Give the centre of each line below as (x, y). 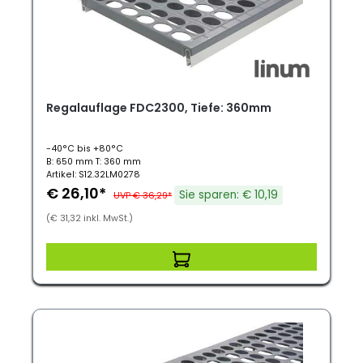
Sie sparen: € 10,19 (228, 195)
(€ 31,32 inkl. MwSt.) (90, 218)
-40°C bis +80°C (85, 149)
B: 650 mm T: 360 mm (94, 162)
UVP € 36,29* (143, 195)
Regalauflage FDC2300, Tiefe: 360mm (159, 108)
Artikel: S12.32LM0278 (93, 175)
